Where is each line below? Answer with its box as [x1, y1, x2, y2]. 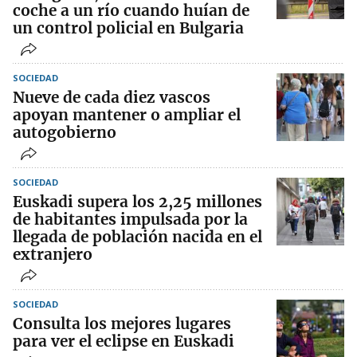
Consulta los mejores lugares [13, 314, 231, 334]
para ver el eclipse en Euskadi [13, 331, 234, 351]
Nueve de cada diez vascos [13, 88, 210, 108]
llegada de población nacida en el [13, 227, 262, 247]
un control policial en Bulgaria [13, 18, 244, 38]
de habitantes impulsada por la [13, 210, 248, 229]
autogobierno [13, 123, 116, 143]
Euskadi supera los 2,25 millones [13, 192, 262, 212]
